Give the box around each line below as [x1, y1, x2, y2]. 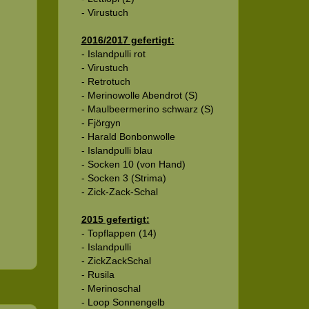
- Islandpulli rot [81, 48, 146, 59]
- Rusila [81, 268, 114, 280]
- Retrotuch [81, 75, 130, 87]
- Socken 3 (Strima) [81, 172, 166, 183]
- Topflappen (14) [81, 227, 157, 239]
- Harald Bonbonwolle [81, 130, 175, 142]
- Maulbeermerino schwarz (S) [81, 103, 214, 114]
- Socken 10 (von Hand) [81, 158, 186, 170]
